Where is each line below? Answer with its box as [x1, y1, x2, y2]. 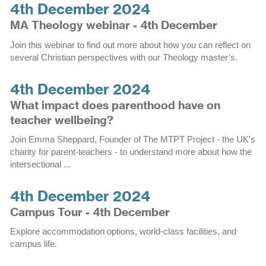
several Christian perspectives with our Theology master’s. [9, 52, 237, 62]
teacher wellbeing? [9, 112, 113, 127]
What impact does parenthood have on [9, 97, 220, 112]
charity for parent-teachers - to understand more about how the [9, 146, 252, 157]
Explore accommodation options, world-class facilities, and [9, 226, 236, 237]
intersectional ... [9, 159, 71, 169]
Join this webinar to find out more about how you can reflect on [9, 39, 251, 50]
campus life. [9, 239, 57, 249]
